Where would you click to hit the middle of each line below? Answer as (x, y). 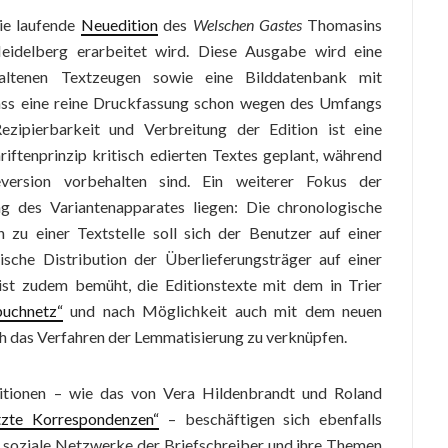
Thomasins (342, 24)
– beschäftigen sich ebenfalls (270, 418)
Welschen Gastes (247, 24)
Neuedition (119, 24)
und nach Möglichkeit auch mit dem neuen (222, 310)
